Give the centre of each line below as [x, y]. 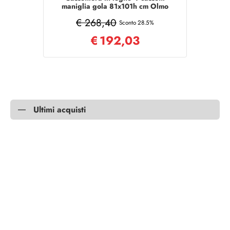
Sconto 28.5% [137, 23]
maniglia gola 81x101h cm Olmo [115, 6]
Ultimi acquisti [60, 110]
